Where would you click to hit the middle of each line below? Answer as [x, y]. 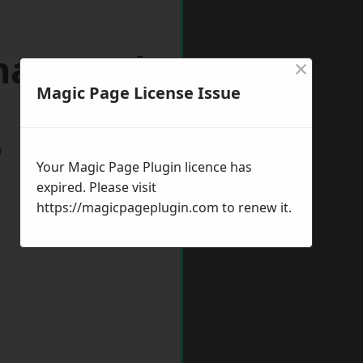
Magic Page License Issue [139, 93]
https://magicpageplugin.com [128, 207]
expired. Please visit [96, 187]
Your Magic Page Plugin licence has [144, 167]
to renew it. [255, 207]
